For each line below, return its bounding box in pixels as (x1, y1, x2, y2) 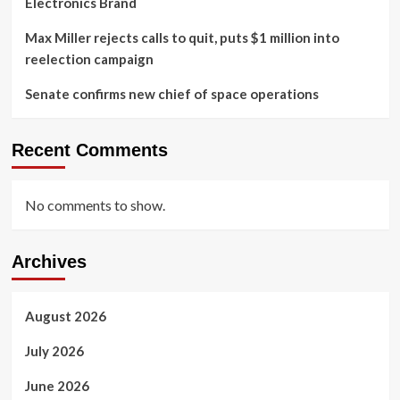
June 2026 (24, 378, 89, 395)
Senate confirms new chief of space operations (24, 86, 319, 103)
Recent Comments (11, 140, 168, 161)
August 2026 (24, 308, 106, 325)
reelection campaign (24, 51, 156, 68)
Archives (11, 252, 87, 272)
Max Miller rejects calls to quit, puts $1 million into (24, 29, 339, 46)
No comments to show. (24, 196, 165, 214)
